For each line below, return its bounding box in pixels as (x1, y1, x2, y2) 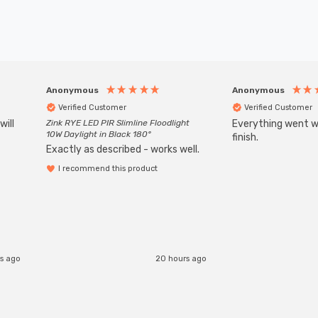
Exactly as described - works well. (46, 143, 199, 155)
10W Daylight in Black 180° (46, 129, 151, 139)
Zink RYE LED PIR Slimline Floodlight (46, 118, 190, 128)
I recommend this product (58, 164, 158, 173)
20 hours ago (155, 253, 207, 263)
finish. (232, 131, 258, 143)
